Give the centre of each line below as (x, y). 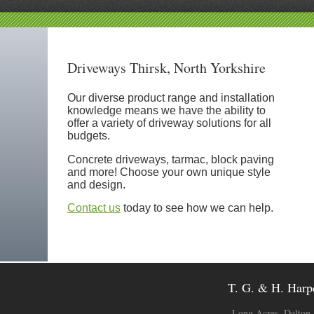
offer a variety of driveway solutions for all (169, 123)
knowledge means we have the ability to (166, 110)
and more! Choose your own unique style (169, 172)
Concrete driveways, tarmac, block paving (171, 159)
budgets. (89, 135)
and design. (96, 184)
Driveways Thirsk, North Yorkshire (166, 68)
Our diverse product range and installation (171, 97)
